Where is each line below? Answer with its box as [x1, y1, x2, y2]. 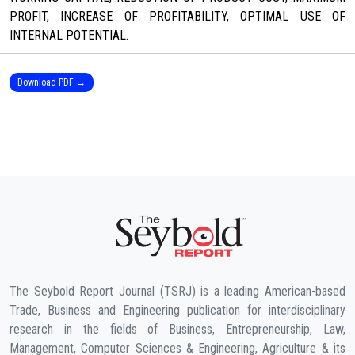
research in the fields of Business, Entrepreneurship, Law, [10, 322, 345, 337]
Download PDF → [17, 77, 86, 89]
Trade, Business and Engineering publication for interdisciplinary [10, 303, 345, 318]
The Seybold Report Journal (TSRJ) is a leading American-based [10, 284, 345, 299]
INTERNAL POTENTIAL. [10, 28, 128, 44]
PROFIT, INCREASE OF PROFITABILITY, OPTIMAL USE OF [10, 9, 345, 25]
